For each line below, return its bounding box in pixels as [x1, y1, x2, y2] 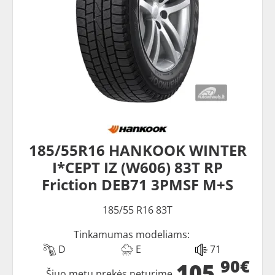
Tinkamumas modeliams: [73, 227, 190, 241]
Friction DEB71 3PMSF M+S [42, 174, 233, 195]
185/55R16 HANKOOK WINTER [28, 139, 247, 160]
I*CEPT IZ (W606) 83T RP [52, 157, 223, 177]
